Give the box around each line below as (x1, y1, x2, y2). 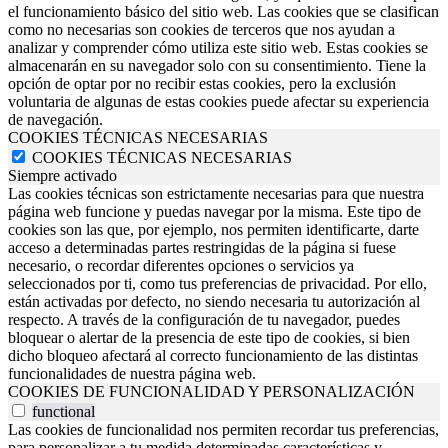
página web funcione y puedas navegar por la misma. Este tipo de (8, 202, 421, 220)
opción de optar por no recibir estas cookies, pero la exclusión (8, 74, 396, 92)
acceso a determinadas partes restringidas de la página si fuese (8, 238, 396, 256)
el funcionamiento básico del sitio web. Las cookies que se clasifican (8, 2, 439, 20)
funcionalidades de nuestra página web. (8, 364, 256, 382)
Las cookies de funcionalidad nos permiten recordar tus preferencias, (8, 420, 439, 438)
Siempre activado (8, 166, 117, 184)
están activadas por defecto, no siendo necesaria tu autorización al (8, 292, 420, 310)
